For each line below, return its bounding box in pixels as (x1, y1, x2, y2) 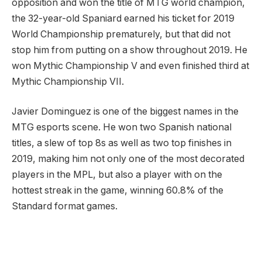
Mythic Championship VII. (12, 75, 124, 87)
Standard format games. (12, 201, 118, 212)
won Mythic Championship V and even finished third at (12, 60, 249, 71)
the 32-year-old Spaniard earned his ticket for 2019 (12, 12, 235, 24)
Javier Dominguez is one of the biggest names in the (12, 106, 239, 118)
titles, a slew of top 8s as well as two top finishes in (12, 137, 232, 149)
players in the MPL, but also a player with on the (12, 169, 222, 181)
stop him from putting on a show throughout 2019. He (12, 44, 247, 56)
